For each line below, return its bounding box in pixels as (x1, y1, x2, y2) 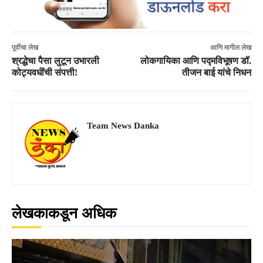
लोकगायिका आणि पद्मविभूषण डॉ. (140, 55, 251, 66)
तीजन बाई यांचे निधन (181, 67, 251, 77)
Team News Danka (87, 120, 159, 130)
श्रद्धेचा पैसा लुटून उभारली (12, 55, 99, 66)
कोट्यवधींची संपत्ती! (12, 67, 77, 77)
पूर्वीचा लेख (12, 43, 38, 52)
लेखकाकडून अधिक (12, 204, 116, 222)
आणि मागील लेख (210, 43, 251, 52)
